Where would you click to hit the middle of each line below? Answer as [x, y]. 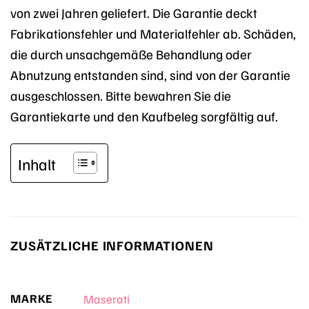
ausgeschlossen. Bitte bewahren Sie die [121, 96]
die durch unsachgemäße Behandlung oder [131, 54]
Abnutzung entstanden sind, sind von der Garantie [150, 75]
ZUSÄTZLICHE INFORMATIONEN [112, 245]
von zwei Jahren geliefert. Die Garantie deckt [134, 13]
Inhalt [37, 163]
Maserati [106, 299]
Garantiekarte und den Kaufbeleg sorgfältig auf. [144, 116]
